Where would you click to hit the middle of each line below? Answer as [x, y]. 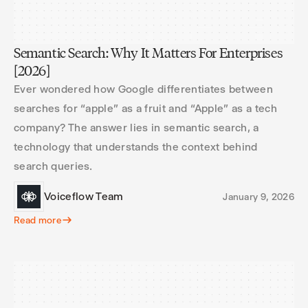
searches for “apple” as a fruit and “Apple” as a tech [145, 108]
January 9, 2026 [258, 197]
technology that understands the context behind [136, 147]
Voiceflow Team [84, 196]
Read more [37, 220]
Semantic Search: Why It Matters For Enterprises [148, 53]
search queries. [53, 166]
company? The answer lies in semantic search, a [136, 128]
